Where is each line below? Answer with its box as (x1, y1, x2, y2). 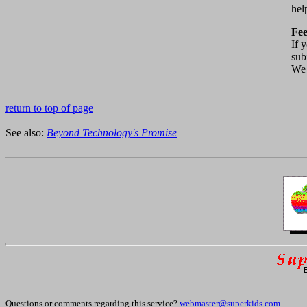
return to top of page (5, 102, 93, 114)
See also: (5, 127, 47, 138)
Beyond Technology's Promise (47, 127, 177, 138)
